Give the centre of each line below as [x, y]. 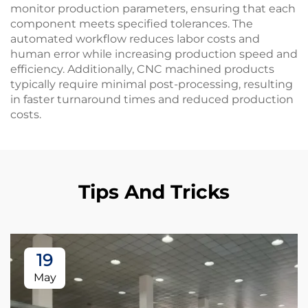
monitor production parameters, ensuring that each [153, 9]
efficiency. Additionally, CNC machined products [142, 69]
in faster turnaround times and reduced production [152, 99]
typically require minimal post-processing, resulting [152, 84]
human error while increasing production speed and [154, 54]
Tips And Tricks [154, 192]
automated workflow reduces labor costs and [135, 39]
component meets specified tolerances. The [132, 24]
